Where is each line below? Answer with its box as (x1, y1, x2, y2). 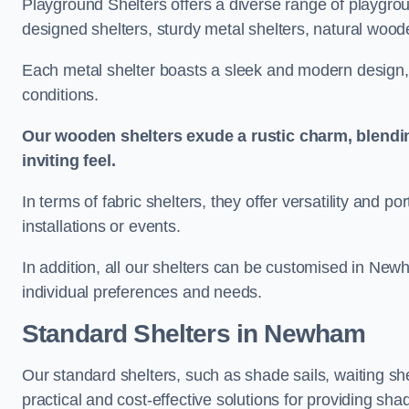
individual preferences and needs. (22, 283, 263, 301)
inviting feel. (22, 152, 116, 170)
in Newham (229, 320, 366, 348)
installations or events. (22, 217, 181, 236)
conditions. (22, 86, 100, 104)
